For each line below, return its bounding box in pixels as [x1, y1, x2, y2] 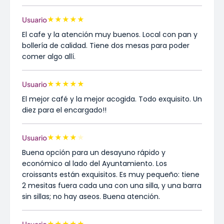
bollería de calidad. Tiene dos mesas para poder [22, 40, 189, 50]
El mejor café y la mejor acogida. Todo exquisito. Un [22, 94, 202, 104]
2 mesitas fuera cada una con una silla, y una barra [22, 180, 201, 190]
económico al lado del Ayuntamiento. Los [22, 158, 167, 168]
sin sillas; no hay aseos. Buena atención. [22, 191, 160, 201]
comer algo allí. [22, 51, 75, 61]
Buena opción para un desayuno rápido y [22, 147, 165, 157]
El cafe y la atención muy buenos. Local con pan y [22, 29, 197, 39]
